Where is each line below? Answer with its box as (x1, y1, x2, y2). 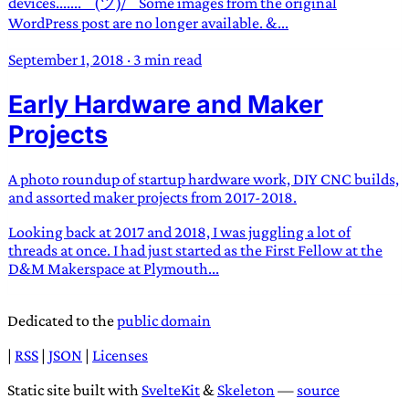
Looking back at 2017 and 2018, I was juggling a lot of (8, 223, 351, 242)
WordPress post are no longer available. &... (8, 14, 288, 33)
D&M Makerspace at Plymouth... (8, 259, 219, 278)
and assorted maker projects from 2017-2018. (8, 188, 297, 207)
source (297, 381, 340, 400)
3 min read (133, 50, 202, 69)
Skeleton (217, 381, 275, 400)
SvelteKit (142, 381, 200, 400)
